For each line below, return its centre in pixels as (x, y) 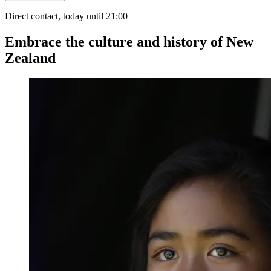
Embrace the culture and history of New (129, 41)
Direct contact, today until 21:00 (66, 16)
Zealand (30, 58)
